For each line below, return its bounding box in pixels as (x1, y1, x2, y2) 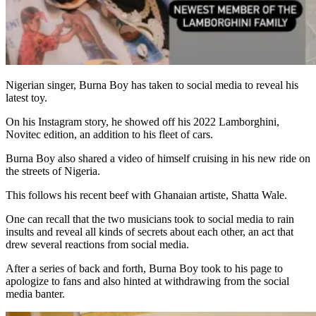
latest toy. (6, 92, 47, 104)
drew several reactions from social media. (6, 238, 189, 251)
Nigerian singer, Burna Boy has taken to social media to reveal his (6, 79, 298, 92)
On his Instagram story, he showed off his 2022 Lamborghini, (6, 116, 279, 128)
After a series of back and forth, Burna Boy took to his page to (6, 262, 283, 275)
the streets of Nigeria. (6, 165, 100, 178)
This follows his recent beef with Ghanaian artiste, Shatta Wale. (6, 189, 287, 202)
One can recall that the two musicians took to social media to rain (6, 213, 294, 226)
